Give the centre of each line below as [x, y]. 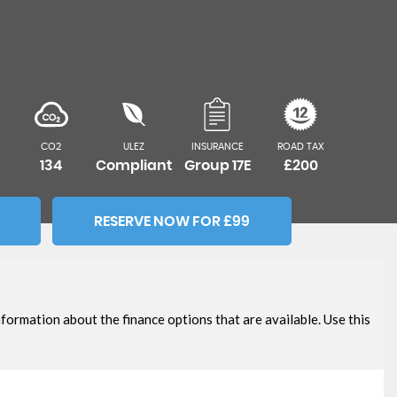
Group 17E [217, 166]
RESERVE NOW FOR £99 [172, 222]
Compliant [134, 166]
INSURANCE [217, 147]
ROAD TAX [300, 147]
